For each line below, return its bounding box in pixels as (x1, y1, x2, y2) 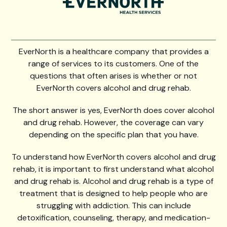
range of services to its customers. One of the (28, 58, 199, 69)
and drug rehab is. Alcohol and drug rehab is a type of (14, 176, 213, 187)
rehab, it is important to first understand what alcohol (13, 164, 214, 175)
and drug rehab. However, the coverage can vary (23, 117, 204, 128)
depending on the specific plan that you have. (28, 129, 199, 140)
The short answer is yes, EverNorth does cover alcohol (13, 105, 214, 116)
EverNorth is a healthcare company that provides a (18, 46, 209, 57)
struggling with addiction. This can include (36, 200, 191, 211)
